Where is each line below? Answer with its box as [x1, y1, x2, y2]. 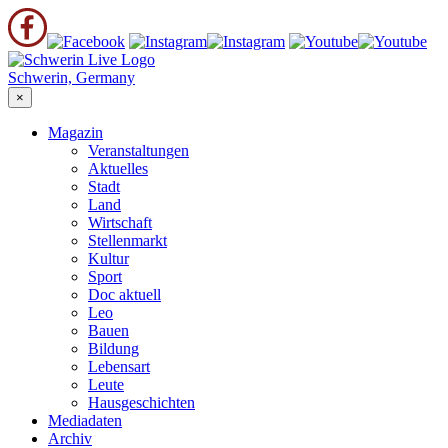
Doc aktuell [88, 286, 161, 303]
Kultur [88, 250, 129, 267]
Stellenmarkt [88, 232, 167, 249]
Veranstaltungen [88, 142, 189, 159]
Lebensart [88, 358, 150, 375]
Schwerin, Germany [8, 69, 135, 86]
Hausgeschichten [88, 394, 195, 411]
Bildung [88, 340, 139, 357]
